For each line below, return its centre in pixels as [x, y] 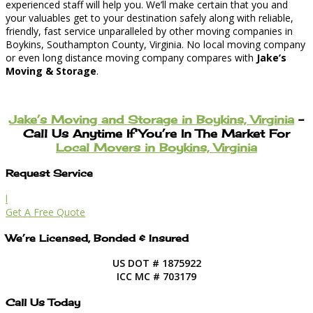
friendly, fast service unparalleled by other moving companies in [149, 31]
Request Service [49, 173]
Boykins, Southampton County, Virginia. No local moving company [155, 45]
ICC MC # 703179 [156, 277]
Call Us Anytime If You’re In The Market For [156, 133]
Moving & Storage [51, 71]
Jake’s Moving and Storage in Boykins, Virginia [152, 119]
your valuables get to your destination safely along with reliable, [150, 18]
